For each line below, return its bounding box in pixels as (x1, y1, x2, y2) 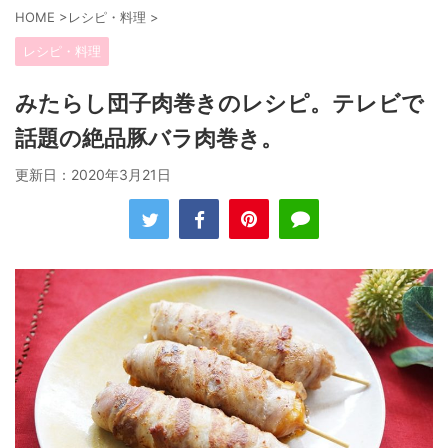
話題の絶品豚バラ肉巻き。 (15, 125, 283, 152)
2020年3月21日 (71, 166, 171, 184)
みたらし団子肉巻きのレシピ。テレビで (15, 90, 424, 117)
